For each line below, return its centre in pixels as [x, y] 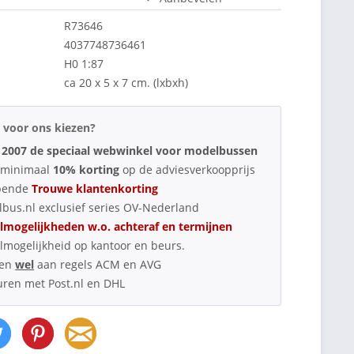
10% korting [88, 169]
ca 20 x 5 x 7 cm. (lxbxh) [126, 82]
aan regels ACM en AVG [98, 264]
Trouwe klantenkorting [95, 188]
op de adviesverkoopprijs [189, 169]
